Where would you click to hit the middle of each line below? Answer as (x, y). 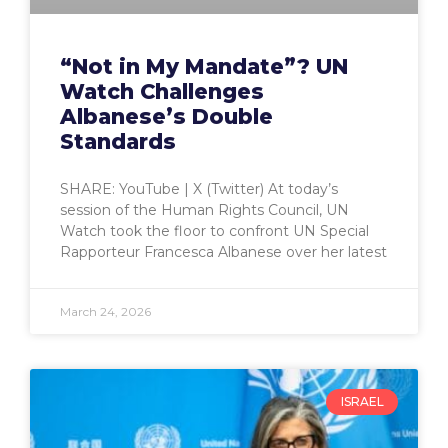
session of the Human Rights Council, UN (204, 210)
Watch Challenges (162, 91)
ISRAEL (362, 402)
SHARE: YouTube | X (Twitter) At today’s (199, 189)
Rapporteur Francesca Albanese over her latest (223, 252)
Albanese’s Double (166, 116)
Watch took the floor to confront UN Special (214, 231)
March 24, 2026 (105, 311)
